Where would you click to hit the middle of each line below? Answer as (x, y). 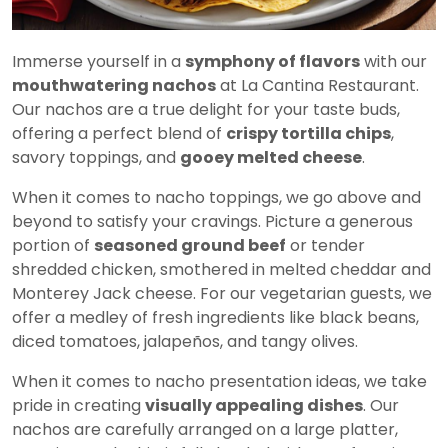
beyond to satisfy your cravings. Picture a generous (212, 221)
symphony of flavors (272, 61)
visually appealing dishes (254, 405)
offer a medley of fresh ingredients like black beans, (215, 317)
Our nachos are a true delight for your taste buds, (206, 109)
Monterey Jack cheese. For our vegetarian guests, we (222, 293)
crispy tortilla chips (308, 133)
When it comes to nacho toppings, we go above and (216, 197)
